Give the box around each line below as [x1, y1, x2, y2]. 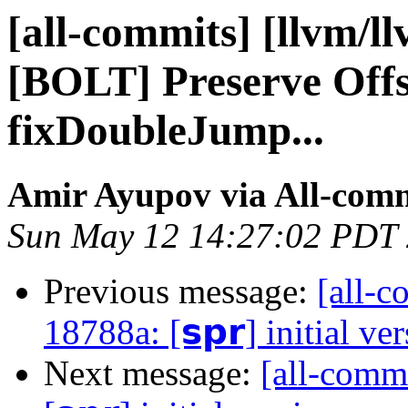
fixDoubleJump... [7, 107, 324, 154]
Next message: [44, 353, 260, 393]
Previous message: [44, 271, 317, 311]
